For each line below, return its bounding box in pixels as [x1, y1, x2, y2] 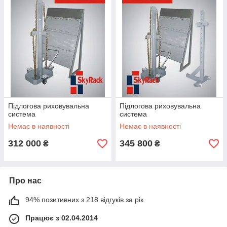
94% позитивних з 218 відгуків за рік [25, 196, 143, 204]
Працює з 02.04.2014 [25, 214, 98, 222]
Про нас [9, 176, 42, 185]
